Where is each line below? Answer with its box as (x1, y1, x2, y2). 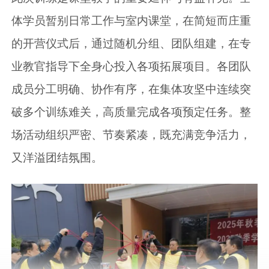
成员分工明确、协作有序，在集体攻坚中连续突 (11, 82, 252, 95)
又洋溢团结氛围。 (11, 151, 103, 164)
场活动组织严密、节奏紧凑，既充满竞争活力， (11, 128, 252, 141)
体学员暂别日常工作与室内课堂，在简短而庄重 (11, 14, 252, 27)
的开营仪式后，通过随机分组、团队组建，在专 (11, 37, 252, 50)
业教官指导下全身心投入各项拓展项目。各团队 (11, 59, 252, 73)
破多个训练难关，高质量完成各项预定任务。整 (11, 105, 252, 118)
